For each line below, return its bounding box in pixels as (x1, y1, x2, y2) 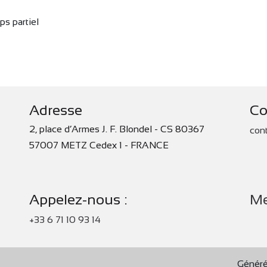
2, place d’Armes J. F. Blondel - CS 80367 (29, 124, 207, 134)
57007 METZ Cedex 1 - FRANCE (29, 140, 169, 150)
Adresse (29, 102, 82, 118)
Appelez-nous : (29, 191, 131, 207)
